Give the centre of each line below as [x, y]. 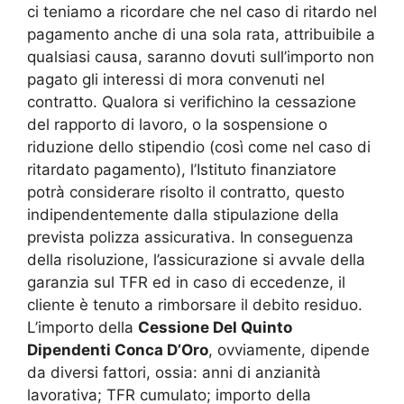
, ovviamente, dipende [289, 349]
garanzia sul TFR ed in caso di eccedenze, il [186, 282]
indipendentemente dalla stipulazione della [183, 214]
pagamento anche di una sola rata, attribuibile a [201, 34]
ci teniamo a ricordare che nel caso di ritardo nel [202, 11]
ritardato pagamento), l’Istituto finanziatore [182, 169]
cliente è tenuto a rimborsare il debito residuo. [195, 304]
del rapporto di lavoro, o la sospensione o [177, 124]
